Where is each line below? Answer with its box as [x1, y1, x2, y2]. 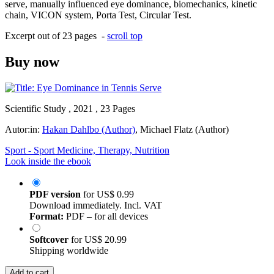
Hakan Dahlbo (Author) [42, 124, 135, 135]
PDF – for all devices [64, 210, 148, 221]
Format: [29, 210, 64, 221]
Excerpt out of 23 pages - [5, 30, 107, 41]
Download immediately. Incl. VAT [29, 199, 162, 210]
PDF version [29, 188, 81, 199]
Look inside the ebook [5, 155, 91, 166]
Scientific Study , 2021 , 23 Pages [5, 103, 135, 114]
